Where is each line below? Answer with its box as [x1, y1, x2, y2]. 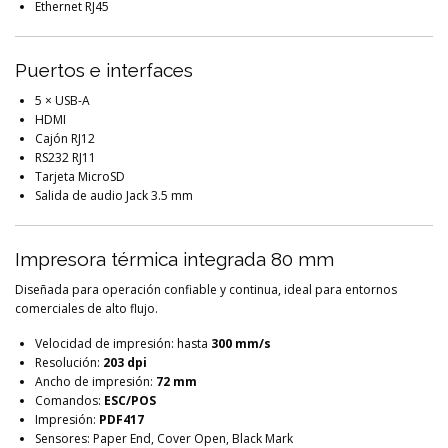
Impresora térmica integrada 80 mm [15, 247, 334, 270]
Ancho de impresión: [35, 372, 156, 390]
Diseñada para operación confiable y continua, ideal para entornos [15, 280, 397, 298]
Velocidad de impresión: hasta [35, 334, 211, 352]
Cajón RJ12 [35, 129, 95, 147]
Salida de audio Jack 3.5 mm [35, 186, 193, 204]
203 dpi [103, 353, 147, 371]
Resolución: [35, 353, 103, 371]
